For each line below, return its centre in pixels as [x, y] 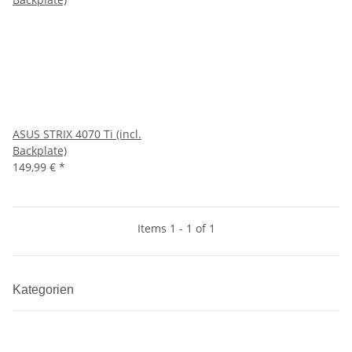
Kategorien [45, 290]
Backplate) [40, 150]
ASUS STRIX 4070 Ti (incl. [77, 134]
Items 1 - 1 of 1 [176, 228]
